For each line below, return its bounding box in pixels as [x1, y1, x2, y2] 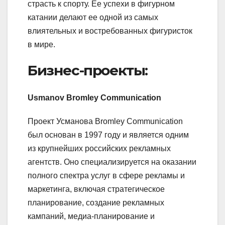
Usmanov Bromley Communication [28, 93, 161, 102]
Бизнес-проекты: [28, 62, 148, 79]
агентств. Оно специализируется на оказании [28, 157, 196, 166]
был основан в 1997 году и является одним [28, 130, 189, 139]
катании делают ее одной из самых [28, 13, 158, 22]
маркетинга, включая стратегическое [28, 184, 165, 193]
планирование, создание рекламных [28, 198, 164, 207]
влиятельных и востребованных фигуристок [28, 27, 192, 36]
